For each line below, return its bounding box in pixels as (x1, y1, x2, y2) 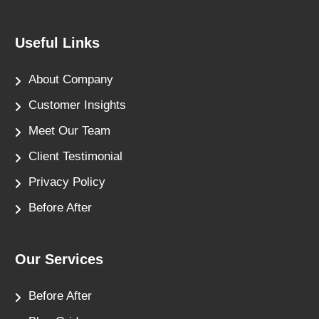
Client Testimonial (28, 149, 122, 163)
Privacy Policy (28, 174, 105, 189)
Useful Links (15, 34, 100, 51)
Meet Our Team (28, 123, 110, 137)
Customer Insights (28, 98, 126, 112)
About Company (28, 72, 113, 86)
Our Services (15, 251, 103, 267)
